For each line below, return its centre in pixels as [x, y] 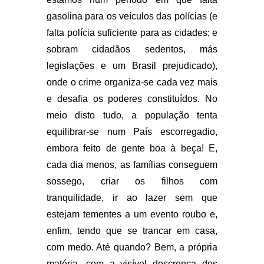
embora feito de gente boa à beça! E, [132, 148]
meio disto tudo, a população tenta [132, 115]
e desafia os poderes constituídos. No [132, 99]
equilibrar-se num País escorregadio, [132, 132]
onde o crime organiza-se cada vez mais [132, 82]
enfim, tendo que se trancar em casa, [132, 231]
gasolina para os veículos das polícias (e [132, 16]
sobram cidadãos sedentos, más [132, 49]
